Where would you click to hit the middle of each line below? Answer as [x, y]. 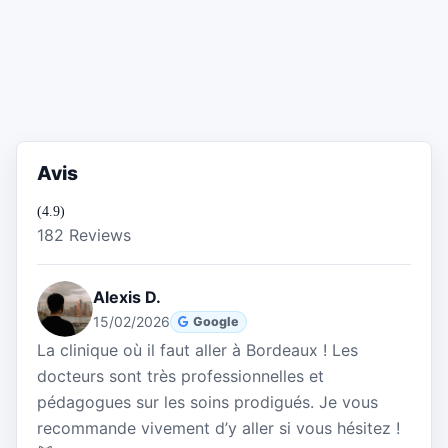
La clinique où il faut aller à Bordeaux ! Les [197, 350]
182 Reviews [84, 235]
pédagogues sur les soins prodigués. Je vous [207, 402]
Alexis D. [127, 297]
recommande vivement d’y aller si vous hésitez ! [218, 428]
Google [216, 321]
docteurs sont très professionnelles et [180, 376]
